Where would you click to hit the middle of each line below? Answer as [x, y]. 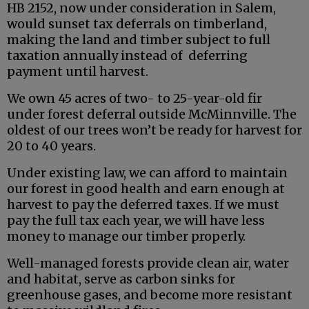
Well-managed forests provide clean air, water [148, 263]
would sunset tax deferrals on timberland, [137, 24]
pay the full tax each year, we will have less [136, 221]
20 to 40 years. [51, 146]
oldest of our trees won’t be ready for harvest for [154, 130]
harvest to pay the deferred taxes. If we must [143, 205]
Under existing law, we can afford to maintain [147, 173]
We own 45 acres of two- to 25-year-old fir [134, 99]
